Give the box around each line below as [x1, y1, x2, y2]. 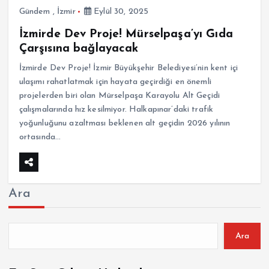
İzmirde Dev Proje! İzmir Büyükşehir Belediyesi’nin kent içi [19, 63, 238, 73]
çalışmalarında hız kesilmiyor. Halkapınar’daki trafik [19, 104, 214, 114]
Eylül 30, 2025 [91, 7, 149, 16]
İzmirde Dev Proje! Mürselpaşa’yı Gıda [19, 28, 233, 40]
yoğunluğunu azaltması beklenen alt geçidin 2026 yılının [19, 118, 231, 128]
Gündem [19, 7, 50, 16]
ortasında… [19, 132, 61, 142]
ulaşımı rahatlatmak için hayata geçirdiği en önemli [19, 77, 211, 86]
